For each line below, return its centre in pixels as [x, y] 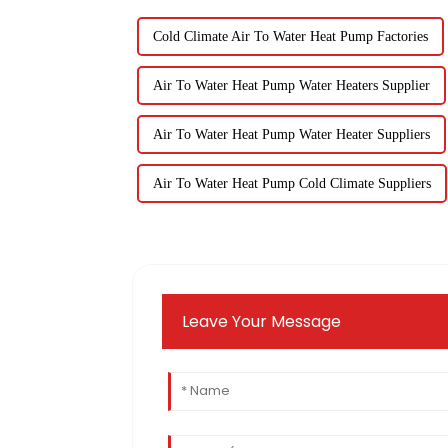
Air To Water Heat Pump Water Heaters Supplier [291, 85]
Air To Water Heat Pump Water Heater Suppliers [291, 134]
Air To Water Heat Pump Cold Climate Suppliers [292, 183]
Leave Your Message [262, 322]
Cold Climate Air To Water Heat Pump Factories [290, 36]
